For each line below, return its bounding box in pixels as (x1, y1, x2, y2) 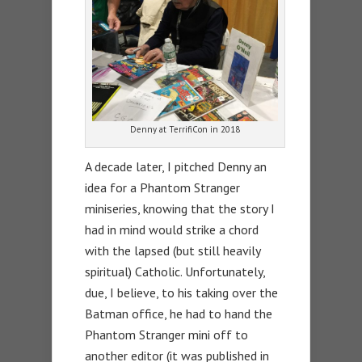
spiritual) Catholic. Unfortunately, (85, 263, 265, 280)
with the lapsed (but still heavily (85, 242, 260, 259)
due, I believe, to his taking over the (85, 284, 278, 301)
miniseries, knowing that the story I (85, 200, 275, 217)
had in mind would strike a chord (85, 221, 259, 238)
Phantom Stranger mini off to (85, 326, 248, 343)
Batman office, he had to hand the (85, 305, 272, 322)
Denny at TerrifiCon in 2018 (130, 124, 241, 136)
